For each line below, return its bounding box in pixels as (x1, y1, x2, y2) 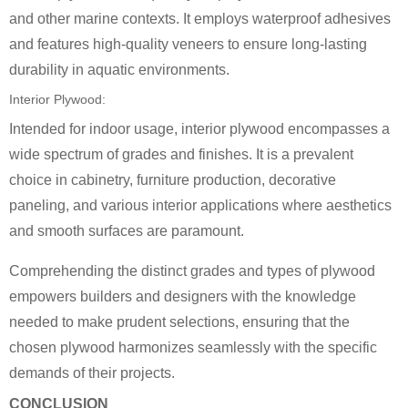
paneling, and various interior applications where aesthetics (9, 198, 392, 213)
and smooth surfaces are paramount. (9, 223, 244, 239)
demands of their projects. (9, 365, 175, 381)
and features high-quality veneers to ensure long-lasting (9, 36, 367, 52)
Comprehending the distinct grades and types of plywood (9, 263, 375, 279)
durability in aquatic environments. (9, 62, 229, 77)
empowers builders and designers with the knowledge (9, 289, 356, 304)
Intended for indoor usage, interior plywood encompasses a (9, 121, 390, 137)
